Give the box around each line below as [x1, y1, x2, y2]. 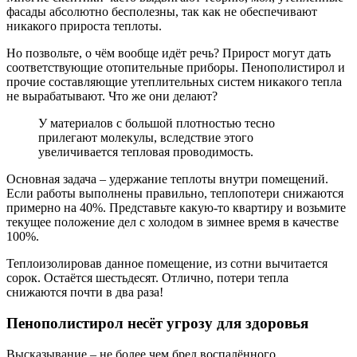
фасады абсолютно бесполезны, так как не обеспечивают [6, 5, 317, 19]
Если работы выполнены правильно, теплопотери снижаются [6, 186, 343, 201]
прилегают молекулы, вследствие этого [38, 131, 253, 145]
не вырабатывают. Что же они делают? [6, 89, 218, 104]
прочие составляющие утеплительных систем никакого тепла [6, 75, 342, 89]
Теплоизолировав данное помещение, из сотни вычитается [6, 257, 328, 271]
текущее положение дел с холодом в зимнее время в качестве [6, 215, 339, 229]
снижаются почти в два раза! [6, 285, 163, 300]
